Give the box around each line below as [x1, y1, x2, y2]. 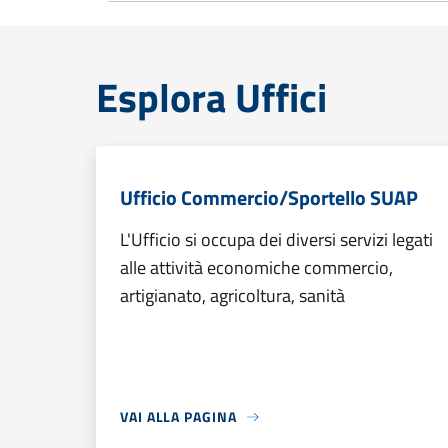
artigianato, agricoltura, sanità [120, 282, 345, 309]
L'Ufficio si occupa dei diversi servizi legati [120, 226, 433, 253]
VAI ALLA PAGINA [120, 406, 237, 427]
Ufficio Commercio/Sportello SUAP [120, 182, 418, 213]
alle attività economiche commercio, [120, 254, 393, 281]
